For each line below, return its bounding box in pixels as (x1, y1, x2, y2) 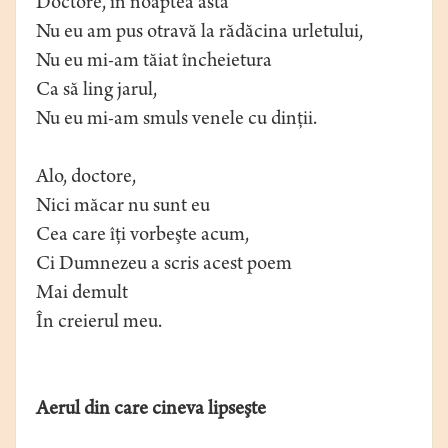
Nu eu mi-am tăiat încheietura (36, 52, 272, 74)
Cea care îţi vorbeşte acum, (36, 226, 249, 248)
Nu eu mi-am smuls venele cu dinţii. (36, 110, 317, 132)
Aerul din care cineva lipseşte (36, 400, 266, 422)
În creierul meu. (36, 313, 162, 335)
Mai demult (36, 284, 128, 306)
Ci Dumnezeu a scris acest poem (36, 255, 292, 277)
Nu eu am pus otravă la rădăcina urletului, (36, 23, 363, 45)
